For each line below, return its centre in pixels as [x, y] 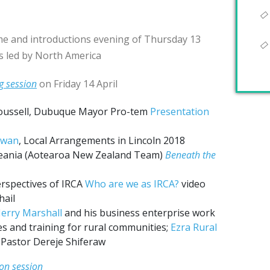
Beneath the [190, 155]
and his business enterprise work [139, 213]
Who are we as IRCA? [132, 184]
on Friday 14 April [77, 84]
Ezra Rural [194, 227]
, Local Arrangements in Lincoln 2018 [102, 140]
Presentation [180, 111]
